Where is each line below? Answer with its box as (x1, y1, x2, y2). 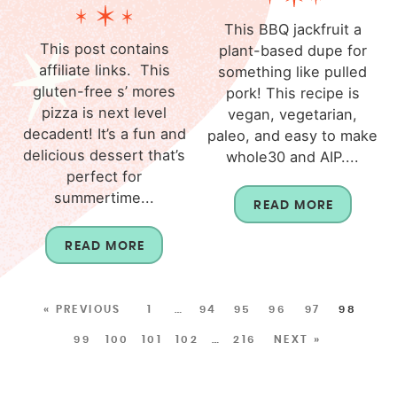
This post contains (39, 39, 169, 58)
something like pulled (218, 62, 368, 81)
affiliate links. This (38, 60, 170, 79)
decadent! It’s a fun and (22, 124, 186, 143)
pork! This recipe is (225, 83, 360, 102)
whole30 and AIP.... (226, 147, 360, 166)
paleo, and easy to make (207, 126, 378, 144)
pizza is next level (42, 103, 167, 121)
